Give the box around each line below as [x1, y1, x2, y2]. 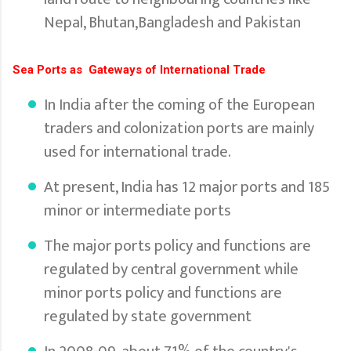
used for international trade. [44, 138, 234, 165]
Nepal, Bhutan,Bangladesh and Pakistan [44, 9, 301, 36]
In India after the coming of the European [44, 91, 315, 118]
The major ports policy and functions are [44, 232, 311, 259]
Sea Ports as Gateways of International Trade [13, 62, 266, 77]
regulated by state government [44, 302, 255, 330]
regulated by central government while [44, 255, 299, 283]
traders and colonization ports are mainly [44, 114, 314, 142]
